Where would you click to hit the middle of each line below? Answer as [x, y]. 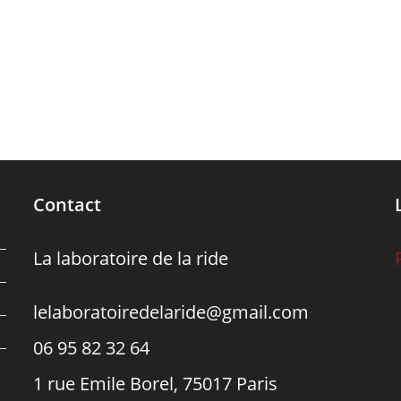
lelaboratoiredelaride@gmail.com [171, 312]
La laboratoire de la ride [131, 258]
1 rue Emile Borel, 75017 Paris [156, 384]
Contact [68, 205]
